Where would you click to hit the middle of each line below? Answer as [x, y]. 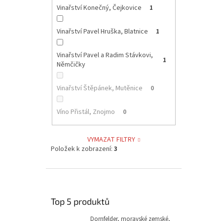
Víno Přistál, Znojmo [86, 112]
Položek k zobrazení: [82, 149]
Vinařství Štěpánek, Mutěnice [99, 89]
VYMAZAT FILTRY [111, 139]
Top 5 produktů [80, 201]
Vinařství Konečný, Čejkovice [99, 8]
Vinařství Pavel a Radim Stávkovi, [105, 55]
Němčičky [71, 65]
